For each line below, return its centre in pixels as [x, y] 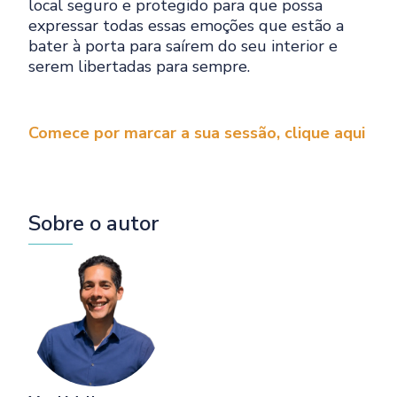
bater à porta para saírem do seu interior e [183, 46]
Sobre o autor [94, 224]
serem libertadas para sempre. [140, 66]
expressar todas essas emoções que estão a [187, 25]
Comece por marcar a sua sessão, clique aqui [197, 132]
